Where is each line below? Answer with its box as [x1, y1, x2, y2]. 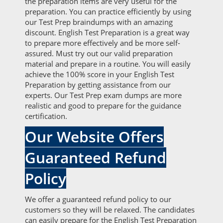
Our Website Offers [25, 126, 164, 147]
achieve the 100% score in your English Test [25, 69, 174, 79]
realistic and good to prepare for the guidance [25, 101, 181, 111]
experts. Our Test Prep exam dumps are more [25, 90, 182, 100]
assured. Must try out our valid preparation [25, 48, 173, 58]
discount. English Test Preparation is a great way [25, 27, 190, 37]
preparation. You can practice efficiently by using [25, 6, 191, 16]
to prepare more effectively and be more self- [25, 38, 180, 48]
